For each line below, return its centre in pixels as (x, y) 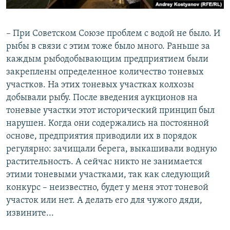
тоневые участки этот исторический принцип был (110, 110)
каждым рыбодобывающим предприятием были (107, 59)
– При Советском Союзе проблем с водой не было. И (113, 33)
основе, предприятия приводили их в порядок (102, 136)
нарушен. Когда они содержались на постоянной (108, 123)
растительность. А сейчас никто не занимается (104, 162)
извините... (30, 213)
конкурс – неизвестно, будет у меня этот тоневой (107, 187)
